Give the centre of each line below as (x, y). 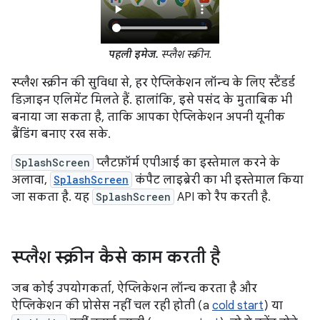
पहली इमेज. (133, 55)
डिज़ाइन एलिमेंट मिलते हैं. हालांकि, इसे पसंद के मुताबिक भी (152, 100)
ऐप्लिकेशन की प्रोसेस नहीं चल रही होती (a (112, 306)
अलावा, (31, 180)
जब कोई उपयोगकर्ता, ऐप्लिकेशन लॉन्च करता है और (134, 289)
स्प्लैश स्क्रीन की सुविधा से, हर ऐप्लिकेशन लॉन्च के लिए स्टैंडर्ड (153, 83)
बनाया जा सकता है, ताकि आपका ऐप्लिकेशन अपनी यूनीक (148, 117)
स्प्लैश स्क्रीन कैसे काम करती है (116, 257)
